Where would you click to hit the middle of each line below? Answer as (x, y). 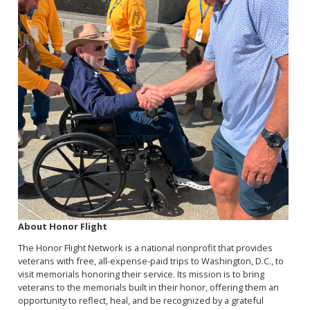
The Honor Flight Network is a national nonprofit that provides (145, 248)
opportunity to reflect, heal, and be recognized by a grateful (140, 301)
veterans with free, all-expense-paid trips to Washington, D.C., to (151, 261)
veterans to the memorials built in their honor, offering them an (148, 288)
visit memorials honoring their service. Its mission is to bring (141, 274)
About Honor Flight (62, 226)
